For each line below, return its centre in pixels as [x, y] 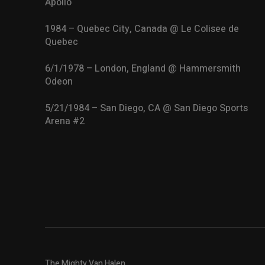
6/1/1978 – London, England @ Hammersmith [143, 69]
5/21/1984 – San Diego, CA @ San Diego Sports [146, 109]
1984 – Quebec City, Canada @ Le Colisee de [142, 29]
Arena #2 [65, 122]
